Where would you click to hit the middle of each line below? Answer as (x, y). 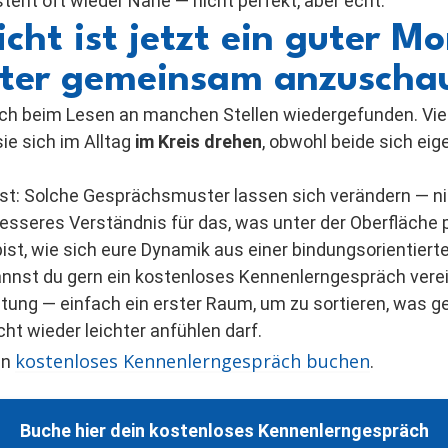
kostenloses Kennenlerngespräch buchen (192, 361)
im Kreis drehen (198, 141)
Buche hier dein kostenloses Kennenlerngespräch (224, 430)
